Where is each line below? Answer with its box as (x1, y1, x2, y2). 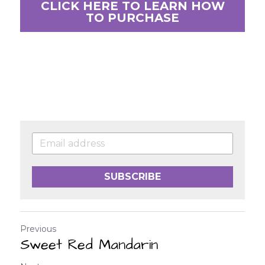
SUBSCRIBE (104, 171, 161, 182)
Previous (20, 224, 56, 234)
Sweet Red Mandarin (20, 235, 158, 255)
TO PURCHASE (86, 11, 179, 25)
